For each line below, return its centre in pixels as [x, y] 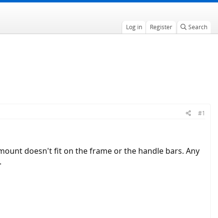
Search [198, 27]
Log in [134, 27]
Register [161, 27]
